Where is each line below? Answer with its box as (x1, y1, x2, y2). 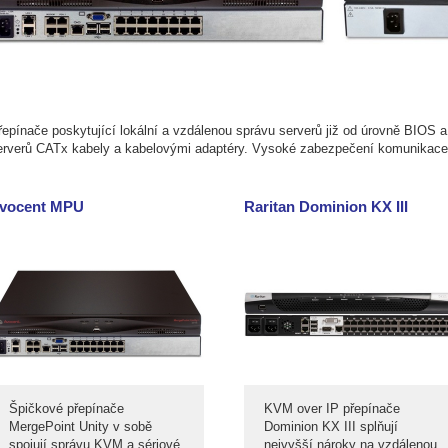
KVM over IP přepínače (264, 401, 400, 416)
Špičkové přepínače (9, 401, 124, 416)
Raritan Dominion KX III (244, 198, 408, 215)
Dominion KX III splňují (264, 419, 398, 434)
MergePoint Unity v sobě (9, 419, 152, 434)
